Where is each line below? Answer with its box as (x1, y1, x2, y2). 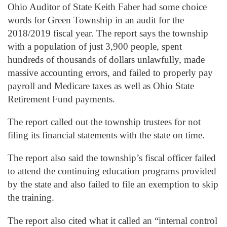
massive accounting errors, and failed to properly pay (8, 67, 213, 78)
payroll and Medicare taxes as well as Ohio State (8, 80, 194, 91)
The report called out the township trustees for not (8, 117, 201, 128)
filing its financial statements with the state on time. (8, 130, 205, 141)
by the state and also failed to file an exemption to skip (8, 179, 218, 190)
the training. (8, 192, 54, 203)
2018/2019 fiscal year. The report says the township (8, 27, 208, 39)
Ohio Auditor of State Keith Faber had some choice (8, 1, 207, 12)
